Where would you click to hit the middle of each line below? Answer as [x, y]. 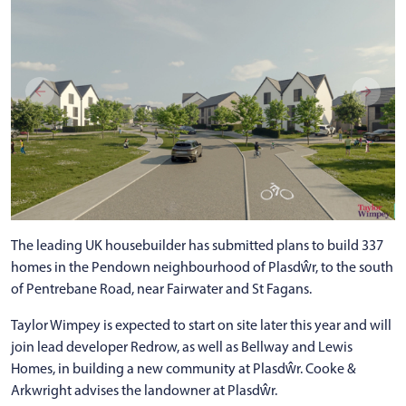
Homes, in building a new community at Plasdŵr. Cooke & [184, 368]
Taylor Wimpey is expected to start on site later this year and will [201, 324]
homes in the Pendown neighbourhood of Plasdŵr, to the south [202, 266]
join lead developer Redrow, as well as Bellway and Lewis [182, 346]
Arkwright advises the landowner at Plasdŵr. [144, 390]
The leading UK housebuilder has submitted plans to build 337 [197, 245]
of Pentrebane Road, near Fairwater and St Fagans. [161, 288]
